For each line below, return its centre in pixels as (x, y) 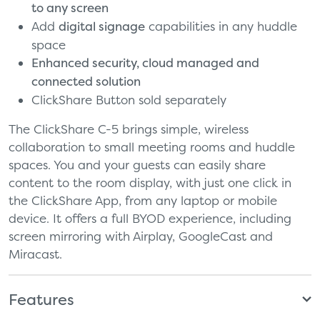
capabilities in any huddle (221, 26)
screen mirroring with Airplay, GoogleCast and (141, 236)
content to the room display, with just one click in (150, 182)
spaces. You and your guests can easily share (137, 164)
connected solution (86, 81)
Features (41, 299)
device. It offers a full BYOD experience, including (150, 218)
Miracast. (35, 254)
